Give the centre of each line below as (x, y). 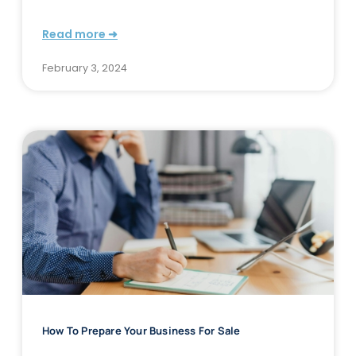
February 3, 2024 (85, 68)
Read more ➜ (80, 34)
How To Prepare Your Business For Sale (141, 331)
